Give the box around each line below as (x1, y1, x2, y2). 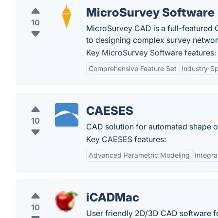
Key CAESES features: (86, 134, 166, 144)
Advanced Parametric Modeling (89, 151, 190, 159)
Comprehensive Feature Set (89, 64, 177, 73)
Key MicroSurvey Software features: (86, 48, 216, 57)
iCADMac (86, 190, 139, 204)
